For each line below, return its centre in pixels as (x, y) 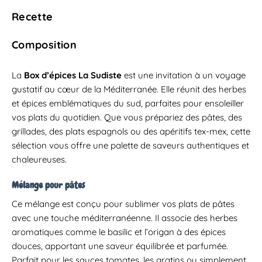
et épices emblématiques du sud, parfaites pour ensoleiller (128, 103)
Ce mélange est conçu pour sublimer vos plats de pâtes (123, 204)
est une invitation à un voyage (184, 75)
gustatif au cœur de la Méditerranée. (85, 89)
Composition (44, 44)
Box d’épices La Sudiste (73, 75)
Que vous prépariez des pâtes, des (172, 117)
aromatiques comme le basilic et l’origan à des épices (119, 232)
